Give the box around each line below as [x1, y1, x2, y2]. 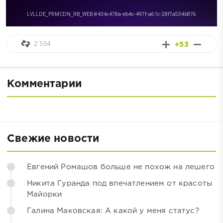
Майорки [27, 191, 62, 198]
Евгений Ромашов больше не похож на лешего [27, 163, 215, 170]
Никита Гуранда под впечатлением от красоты [27, 180, 213, 187]
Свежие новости [7, 134, 100, 143]
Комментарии [7, 79, 82, 89]
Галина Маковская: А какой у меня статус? [27, 207, 199, 214]
